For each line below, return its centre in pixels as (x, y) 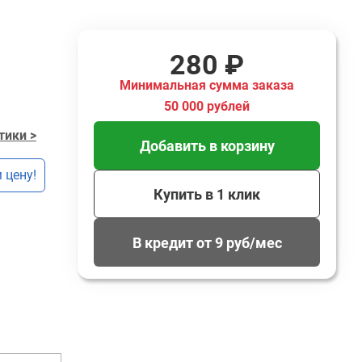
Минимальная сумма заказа (207, 85)
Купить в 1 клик (207, 194)
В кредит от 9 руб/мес (207, 242)
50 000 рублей (207, 106)
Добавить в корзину (207, 145)
